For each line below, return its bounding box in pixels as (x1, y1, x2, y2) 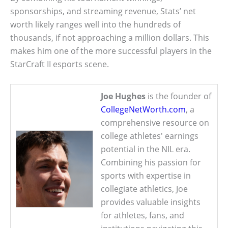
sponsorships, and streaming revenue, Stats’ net (10, 6, 196, 17)
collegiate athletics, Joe (101, 183, 188, 194)
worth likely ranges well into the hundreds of (10, 19, 181, 31)
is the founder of (146, 90, 211, 102)
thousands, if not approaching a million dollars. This (10, 32, 209, 44)
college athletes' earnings (101, 130, 198, 141)
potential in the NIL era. (101, 143, 190, 155)
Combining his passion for (101, 156, 201, 168)
